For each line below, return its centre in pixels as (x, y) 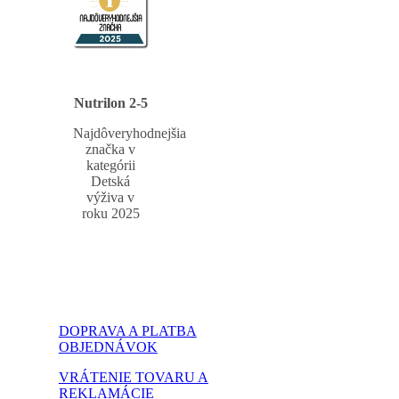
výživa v (111, 197)
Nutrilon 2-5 (110, 102)
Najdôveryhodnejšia (129, 133)
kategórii (110, 165)
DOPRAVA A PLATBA (127, 330)
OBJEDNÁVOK (108, 346)
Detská (111, 181)
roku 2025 (110, 213)
